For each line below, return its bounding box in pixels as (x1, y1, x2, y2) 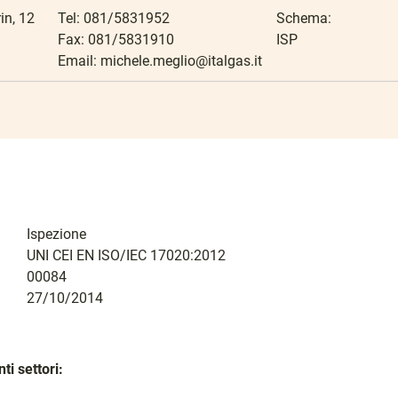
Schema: (276, 10, 332, 27)
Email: (58, 52, 101, 69)
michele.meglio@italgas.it (100, 52, 263, 69)
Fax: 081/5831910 (58, 31, 175, 48)
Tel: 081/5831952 (58, 10, 171, 27)
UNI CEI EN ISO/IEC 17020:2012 (26, 247, 226, 265)
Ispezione (26, 226, 86, 243)
